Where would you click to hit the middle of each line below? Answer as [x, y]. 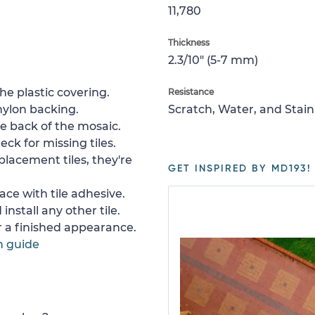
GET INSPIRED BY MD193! [240, 169]
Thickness [189, 43]
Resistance [191, 92]
